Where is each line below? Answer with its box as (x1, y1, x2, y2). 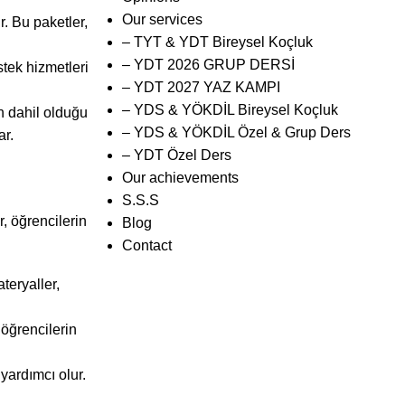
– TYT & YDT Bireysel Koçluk (121, 34, 313, 51)
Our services (121, 12, 202, 28)
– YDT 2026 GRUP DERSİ (121, 57, 295, 73)
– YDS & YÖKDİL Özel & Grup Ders (121, 125, 351, 141)
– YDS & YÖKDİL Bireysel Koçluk (121, 102, 338, 118)
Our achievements (121, 170, 239, 186)
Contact (121, 238, 172, 254)
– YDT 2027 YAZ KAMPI (121, 80, 280, 96)
